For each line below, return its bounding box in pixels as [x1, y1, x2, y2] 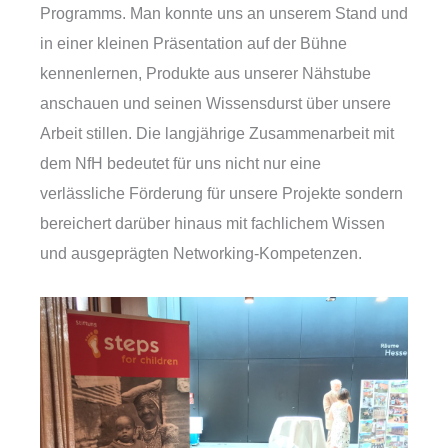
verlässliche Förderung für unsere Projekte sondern [40, 184, 403, 203]
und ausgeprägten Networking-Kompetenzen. [40, 244, 370, 263]
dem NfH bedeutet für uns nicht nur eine [40, 154, 321, 173]
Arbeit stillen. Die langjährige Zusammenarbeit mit [40, 124, 394, 143]
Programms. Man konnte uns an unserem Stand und [40, 4, 408, 23]
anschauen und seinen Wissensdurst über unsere [40, 94, 391, 113]
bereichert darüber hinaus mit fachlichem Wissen [40, 214, 385, 233]
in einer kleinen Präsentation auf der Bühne [40, 34, 347, 53]
